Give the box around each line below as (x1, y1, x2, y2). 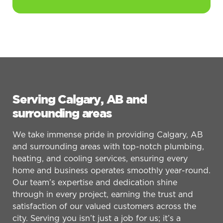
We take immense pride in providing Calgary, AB (12, 130, 203, 139)
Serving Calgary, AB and (12, 94, 147, 106)
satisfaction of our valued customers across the (12, 202, 196, 211)
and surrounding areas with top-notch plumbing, (12, 142, 204, 151)
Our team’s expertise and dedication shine (12, 178, 177, 187)
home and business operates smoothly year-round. (12, 166, 211, 175)
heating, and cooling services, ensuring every (12, 154, 188, 163)
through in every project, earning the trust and (12, 190, 193, 199)
